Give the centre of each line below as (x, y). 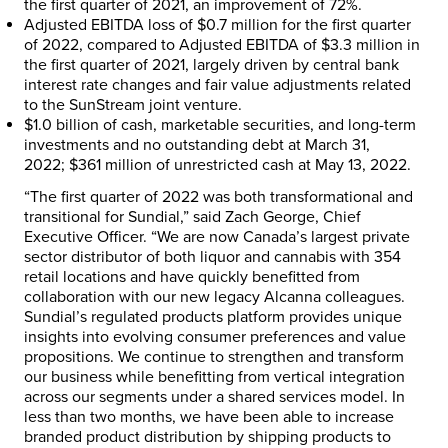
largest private (358, 236)
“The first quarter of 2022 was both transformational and (218, 196)
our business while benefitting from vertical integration (214, 376)
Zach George (270, 216)
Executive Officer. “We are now (133, 236)
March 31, (337, 144)
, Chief (338, 216)
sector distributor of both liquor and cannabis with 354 (212, 256)
